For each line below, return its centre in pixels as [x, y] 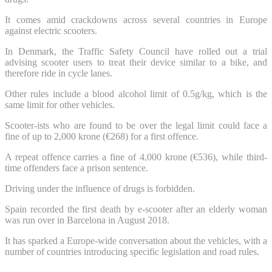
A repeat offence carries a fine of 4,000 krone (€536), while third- [136, 157]
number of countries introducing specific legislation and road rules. [132, 251]
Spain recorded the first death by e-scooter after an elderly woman [136, 209]
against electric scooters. [51, 30]
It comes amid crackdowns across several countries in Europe [136, 19]
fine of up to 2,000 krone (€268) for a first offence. [102, 136]
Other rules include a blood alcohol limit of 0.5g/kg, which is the [136, 93]
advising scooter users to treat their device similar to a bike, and [136, 62]
